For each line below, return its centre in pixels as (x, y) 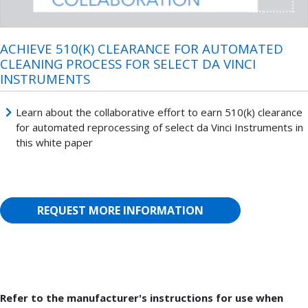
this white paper (54, 142)
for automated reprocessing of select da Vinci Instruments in (159, 127)
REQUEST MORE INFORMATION (120, 210)
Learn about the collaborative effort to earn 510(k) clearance (159, 112)
